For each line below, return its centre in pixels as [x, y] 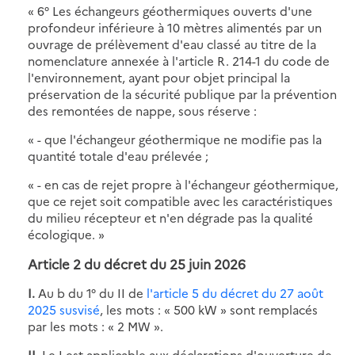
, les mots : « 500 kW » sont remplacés [209, 309]
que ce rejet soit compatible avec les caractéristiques [180, 200]
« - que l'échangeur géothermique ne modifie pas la [175, 139]
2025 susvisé [64, 309]
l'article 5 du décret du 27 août [235, 292]
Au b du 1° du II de [92, 292]
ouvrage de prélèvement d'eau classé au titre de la [172, 44]
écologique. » [66, 234]
